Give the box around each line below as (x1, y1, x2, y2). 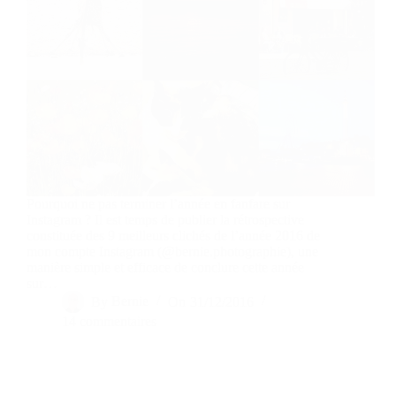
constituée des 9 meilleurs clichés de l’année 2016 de (27, 228, 320, 244)
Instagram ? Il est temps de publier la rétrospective (27, 212, 304, 228)
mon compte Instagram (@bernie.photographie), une (27, 244, 318, 260)
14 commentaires (62, 314, 156, 330)
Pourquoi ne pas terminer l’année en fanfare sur (27, 196, 290, 212)
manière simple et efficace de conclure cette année (27, 260, 304, 276)
